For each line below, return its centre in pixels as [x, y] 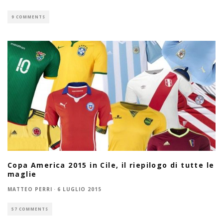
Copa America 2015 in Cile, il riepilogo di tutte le [111, 165]
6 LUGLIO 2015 [79, 189]
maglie [22, 174]
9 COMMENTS [28, 16]
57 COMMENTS [30, 209]
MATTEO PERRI [30, 189]
